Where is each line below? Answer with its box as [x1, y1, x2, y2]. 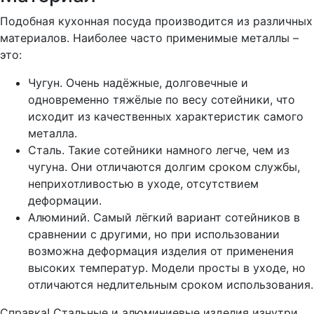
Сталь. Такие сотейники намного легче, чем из [28, 143, 289, 157]
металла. [28, 126, 77, 140]
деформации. [28, 193, 102, 207]
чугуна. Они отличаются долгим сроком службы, [28, 160, 300, 174]
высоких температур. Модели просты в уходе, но [28, 261, 306, 275]
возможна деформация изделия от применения [28, 244, 294, 258]
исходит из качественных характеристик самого [28, 109, 303, 123]
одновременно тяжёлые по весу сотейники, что [28, 93, 295, 107]
